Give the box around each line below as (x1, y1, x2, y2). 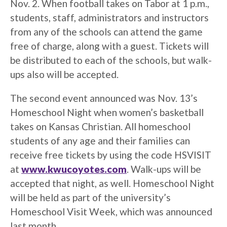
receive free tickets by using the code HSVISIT (10, 149, 211, 161)
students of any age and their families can (10, 135, 190, 147)
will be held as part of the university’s (10, 192, 171, 204)
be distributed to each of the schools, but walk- (10, 54, 212, 66)
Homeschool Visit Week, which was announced (10, 206, 212, 218)
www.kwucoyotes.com (21, 163, 127, 175)
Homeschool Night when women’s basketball (10, 106, 204, 119)
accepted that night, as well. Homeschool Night (10, 177, 214, 190)
